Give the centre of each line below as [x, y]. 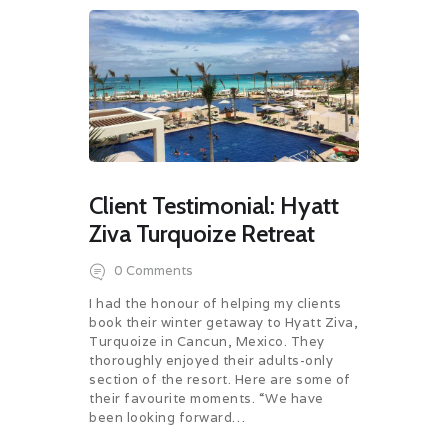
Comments [159, 270]
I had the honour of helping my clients [215, 304]
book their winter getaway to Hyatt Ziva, [223, 323]
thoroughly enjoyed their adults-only [211, 361]
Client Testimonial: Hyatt [214, 206]
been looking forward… [167, 418]
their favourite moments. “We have [206, 399]
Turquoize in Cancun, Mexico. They [207, 342]
